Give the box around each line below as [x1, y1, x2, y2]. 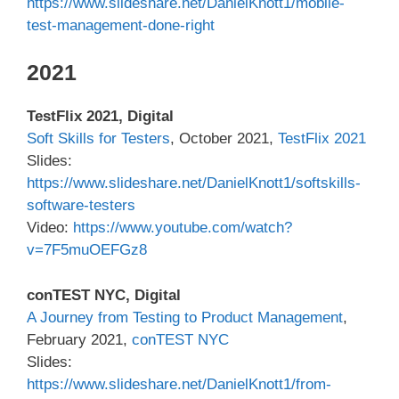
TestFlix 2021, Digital [27, 108, 174, 126]
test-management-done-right [27, 16, 215, 34]
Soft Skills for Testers [27, 130, 170, 148]
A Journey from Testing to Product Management [27, 308, 343, 326]
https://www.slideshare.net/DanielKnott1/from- [27, 375, 331, 393]
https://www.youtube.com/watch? [73, 219, 292, 237]
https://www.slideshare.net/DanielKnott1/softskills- [27, 175, 361, 192]
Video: [27, 219, 73, 237]
